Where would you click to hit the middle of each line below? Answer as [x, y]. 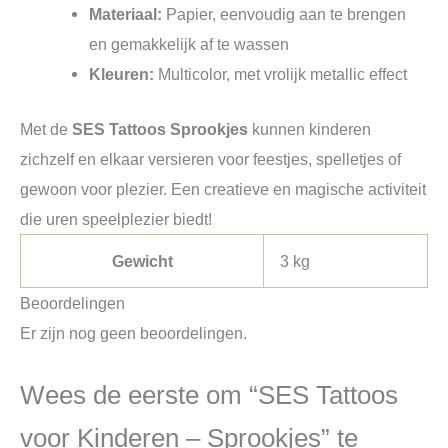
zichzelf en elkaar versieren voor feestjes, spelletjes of [210, 158]
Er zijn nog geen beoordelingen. [133, 332]
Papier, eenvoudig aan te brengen [284, 13]
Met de [46, 128]
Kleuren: [122, 73]
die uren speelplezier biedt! [116, 218]
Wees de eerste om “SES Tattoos [209, 394]
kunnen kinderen [309, 128]
